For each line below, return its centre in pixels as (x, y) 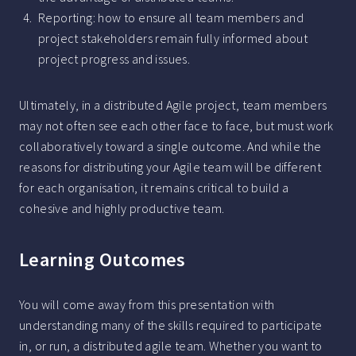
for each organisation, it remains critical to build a (154, 188)
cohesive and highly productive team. (122, 209)
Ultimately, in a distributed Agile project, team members (173, 105)
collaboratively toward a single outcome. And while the (170, 147)
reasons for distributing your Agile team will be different (170, 167)
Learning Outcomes (103, 260)
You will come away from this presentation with (147, 305)
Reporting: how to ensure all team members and (171, 18)
